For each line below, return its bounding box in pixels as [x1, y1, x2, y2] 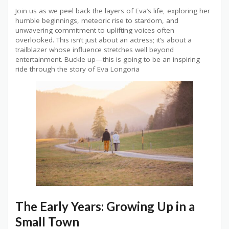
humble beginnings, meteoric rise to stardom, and [15, 16, 178, 26]
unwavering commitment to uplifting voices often [15, 26, 174, 35]
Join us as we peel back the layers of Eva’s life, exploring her [15, 6, 210, 16]
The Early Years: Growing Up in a [15, 198, 195, 214]
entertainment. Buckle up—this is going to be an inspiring [15, 55, 200, 64]
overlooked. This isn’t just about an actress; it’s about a [15, 35, 192, 45]
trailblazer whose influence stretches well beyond [15, 45, 174, 55]
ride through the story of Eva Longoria [15, 64, 140, 74]
